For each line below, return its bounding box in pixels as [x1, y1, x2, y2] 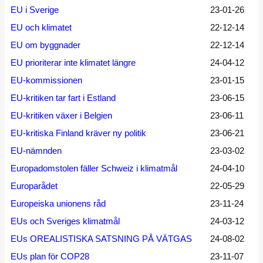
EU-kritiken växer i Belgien [11, 110, 112, 120]
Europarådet [11, 181, 58, 191]
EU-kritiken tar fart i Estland [11, 93, 116, 103]
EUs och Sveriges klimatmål [11, 216, 120, 226]
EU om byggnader [11, 40, 80, 50]
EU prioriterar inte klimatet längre [11, 58, 136, 68]
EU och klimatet [11, 22, 72, 32]
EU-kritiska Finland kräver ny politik [11, 128, 146, 138]
